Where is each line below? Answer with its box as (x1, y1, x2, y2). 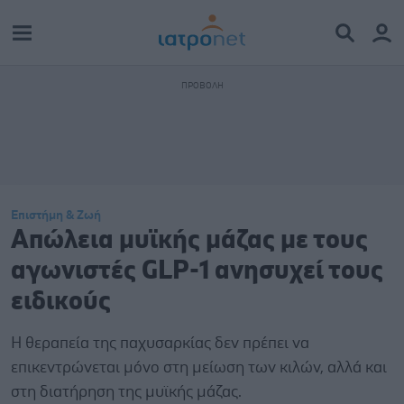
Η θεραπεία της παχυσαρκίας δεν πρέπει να (11, 335, 309, 352)
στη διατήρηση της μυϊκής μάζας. (11, 384, 242, 400)
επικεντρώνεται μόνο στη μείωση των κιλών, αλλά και (11, 360, 387, 376)
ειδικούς (11, 289, 111, 315)
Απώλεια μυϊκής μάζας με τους (11, 227, 368, 253)
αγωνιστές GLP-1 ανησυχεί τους (11, 258, 383, 284)
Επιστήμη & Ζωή (11, 209, 101, 222)
